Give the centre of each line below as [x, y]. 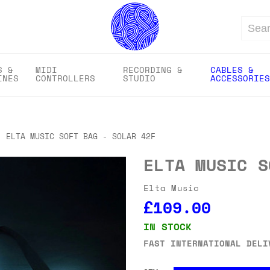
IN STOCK [168, 226]
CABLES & [232, 70]
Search [253, 33]
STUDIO [139, 78]
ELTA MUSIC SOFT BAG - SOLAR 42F [81, 136]
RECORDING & [153, 70]
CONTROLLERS [65, 78]
